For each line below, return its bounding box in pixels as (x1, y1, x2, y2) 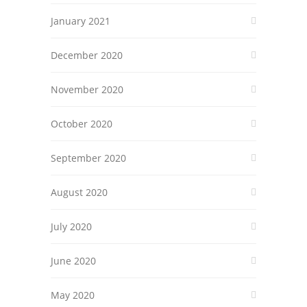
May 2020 (51, 288, 95, 302)
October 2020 (51, 117, 112, 130)
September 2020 (51, 151, 126, 164)
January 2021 (51, 14, 110, 27)
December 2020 (51, 49, 123, 62)
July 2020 (51, 220, 92, 233)
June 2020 (51, 254, 96, 267)
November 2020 (51, 83, 123, 96)
